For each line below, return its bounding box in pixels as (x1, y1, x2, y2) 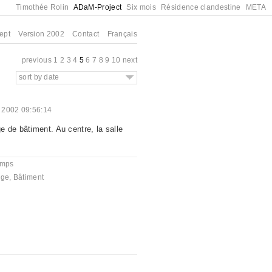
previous (21, 56, 52, 64)
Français (107, 30, 137, 38)
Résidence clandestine (161, 3, 241, 12)
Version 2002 (18, 30, 64, 38)
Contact (72, 30, 100, 38)
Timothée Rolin (16, 3, 69, 12)
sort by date (19, 73, 59, 81)
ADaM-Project (73, 3, 122, 12)
